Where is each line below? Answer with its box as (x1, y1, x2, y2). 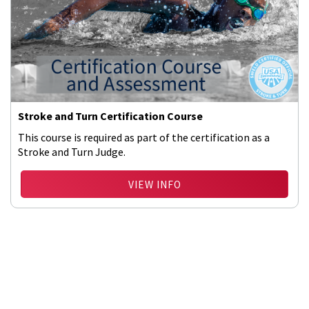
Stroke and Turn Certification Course (18, 109, 203, 123)
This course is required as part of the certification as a (18, 130, 270, 144)
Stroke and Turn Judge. (18, 145, 126, 159)
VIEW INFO (128, 178, 181, 191)
